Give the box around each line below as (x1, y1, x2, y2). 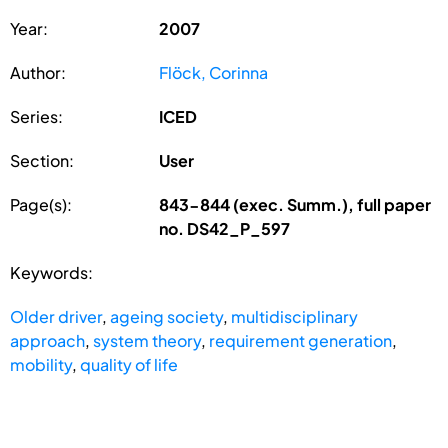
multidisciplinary (231, 305, 358, 327)
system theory (93, 329, 201, 351)
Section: (10, 149, 74, 171)
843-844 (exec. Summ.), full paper (159, 193, 432, 215)
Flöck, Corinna (159, 61, 269, 83)
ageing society (110, 305, 223, 327)
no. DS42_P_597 (159, 217, 291, 239)
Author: (10, 61, 66, 83)
